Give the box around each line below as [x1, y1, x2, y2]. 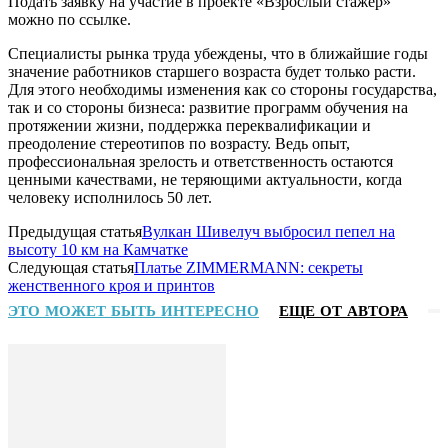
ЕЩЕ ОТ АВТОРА [279, 301, 408, 320]
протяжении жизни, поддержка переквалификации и [8, 116, 371, 134]
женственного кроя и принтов [8, 276, 215, 294]
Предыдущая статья [8, 222, 142, 240]
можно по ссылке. [8, 10, 131, 28]
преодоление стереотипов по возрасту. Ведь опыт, [8, 134, 350, 152]
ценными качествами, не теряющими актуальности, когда [8, 170, 402, 188]
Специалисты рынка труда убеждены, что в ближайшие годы [8, 44, 428, 62]
